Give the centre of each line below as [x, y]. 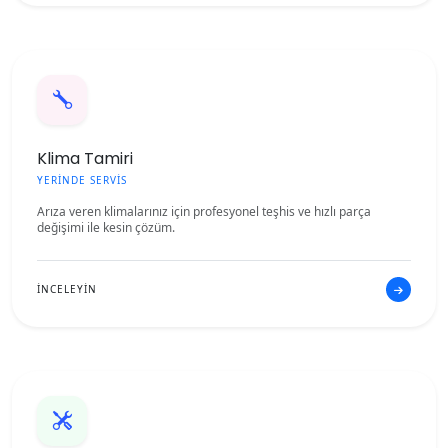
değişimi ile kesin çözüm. [106, 227]
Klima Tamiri [85, 158]
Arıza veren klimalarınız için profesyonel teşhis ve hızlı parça [204, 211]
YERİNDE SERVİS [82, 180]
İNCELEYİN [67, 289]
